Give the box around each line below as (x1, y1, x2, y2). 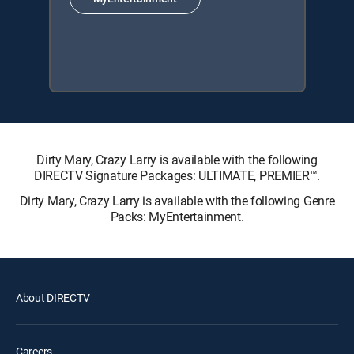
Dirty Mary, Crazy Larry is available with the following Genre (19, 191, 335, 209)
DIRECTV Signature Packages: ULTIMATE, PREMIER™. (34, 166, 320, 184)
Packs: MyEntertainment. (110, 207, 244, 225)
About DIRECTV (16, 289, 90, 305)
